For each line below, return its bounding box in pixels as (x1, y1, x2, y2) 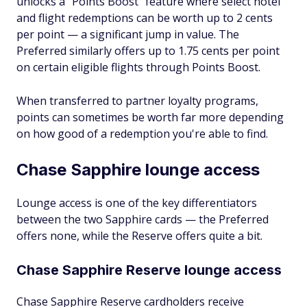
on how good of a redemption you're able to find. (16, 126, 268, 142)
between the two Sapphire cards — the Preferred (16, 212, 269, 228)
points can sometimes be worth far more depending (16, 110, 284, 125)
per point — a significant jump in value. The (16, 27, 239, 42)
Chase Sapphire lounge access (16, 160, 260, 180)
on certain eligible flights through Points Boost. (16, 60, 260, 75)
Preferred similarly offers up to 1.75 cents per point (16, 43, 280, 59)
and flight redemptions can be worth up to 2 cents (16, 10, 273, 26)
